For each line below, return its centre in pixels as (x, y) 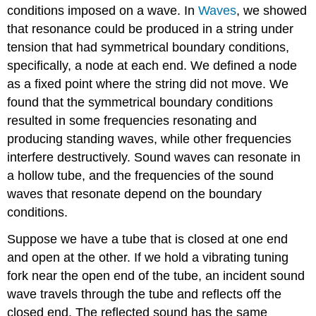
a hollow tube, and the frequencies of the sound (141, 175)
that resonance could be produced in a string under (151, 29)
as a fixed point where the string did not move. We (148, 84)
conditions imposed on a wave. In (103, 10)
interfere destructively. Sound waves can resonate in (154, 157)
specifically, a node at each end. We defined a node (152, 65)
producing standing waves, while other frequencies (150, 139)
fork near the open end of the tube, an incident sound (156, 276)
